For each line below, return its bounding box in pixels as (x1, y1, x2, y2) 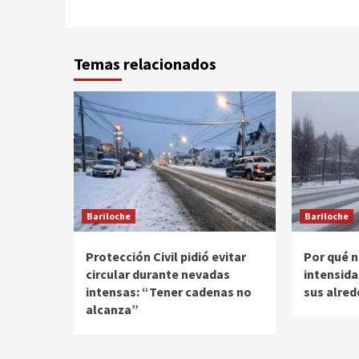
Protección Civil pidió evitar (86, 248, 246, 265)
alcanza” (86, 301, 139, 318)
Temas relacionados (74, 54, 216, 75)
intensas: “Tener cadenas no (86, 284, 252, 301)
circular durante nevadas (86, 266, 230, 283)
